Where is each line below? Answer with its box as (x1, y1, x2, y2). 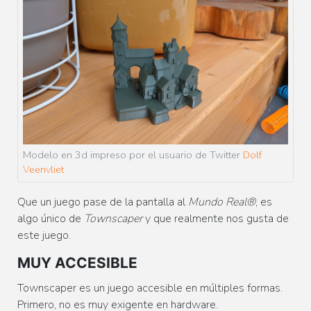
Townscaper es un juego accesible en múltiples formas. (17, 280, 283, 296)
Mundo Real (188, 194, 246, 210)
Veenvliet (23, 162, 64, 176)
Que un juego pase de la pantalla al (17, 194, 188, 210)
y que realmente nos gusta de (145, 210, 289, 226)
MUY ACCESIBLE (17, 253, 137, 271)
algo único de (17, 210, 84, 226)
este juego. (17, 227, 71, 243)
